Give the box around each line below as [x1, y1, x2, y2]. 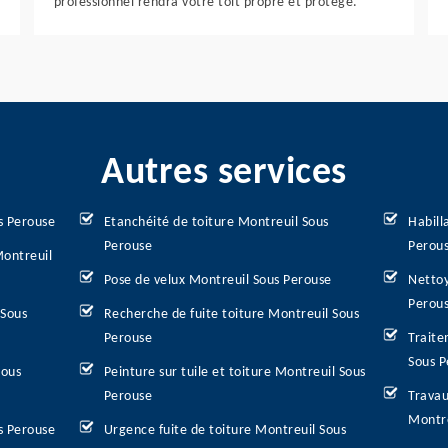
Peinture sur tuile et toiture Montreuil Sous [103, 365, 366, 380]
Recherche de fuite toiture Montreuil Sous [103, 307, 360, 322]
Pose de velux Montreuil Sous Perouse [103, 273, 332, 288]
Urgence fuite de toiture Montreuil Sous [103, 423, 347, 438]
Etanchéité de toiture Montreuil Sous [103, 215, 329, 230]
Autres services [101, 154, 347, 193]
